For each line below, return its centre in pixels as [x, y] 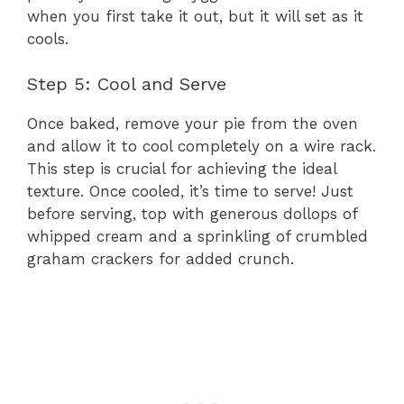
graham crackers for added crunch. [161, 259]
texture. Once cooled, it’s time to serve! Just [190, 192]
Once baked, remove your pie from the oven [193, 124]
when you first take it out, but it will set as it [195, 16]
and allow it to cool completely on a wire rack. [202, 147]
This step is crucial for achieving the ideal [182, 169]
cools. [48, 38]
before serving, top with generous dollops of [192, 214]
